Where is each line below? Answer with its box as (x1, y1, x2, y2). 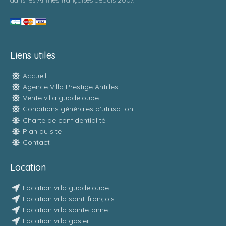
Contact (23, 138, 50, 147)
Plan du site (23, 127, 62, 136)
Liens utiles (10, 49, 55, 61)
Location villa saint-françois (23, 194, 115, 203)
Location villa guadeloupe (23, 183, 109, 192)
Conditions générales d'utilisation (23, 104, 133, 114)
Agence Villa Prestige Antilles (23, 82, 118, 91)
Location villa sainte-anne (23, 205, 108, 214)
